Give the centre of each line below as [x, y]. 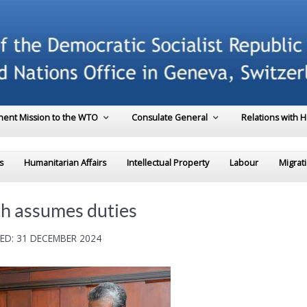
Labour [244, 163]
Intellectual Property [168, 163]
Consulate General [170, 118]
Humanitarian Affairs [65, 163]
